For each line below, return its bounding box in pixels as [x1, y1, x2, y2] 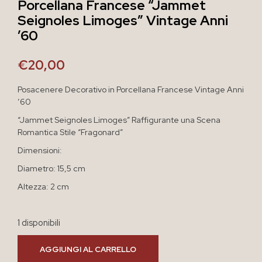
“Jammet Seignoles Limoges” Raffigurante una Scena [18, 114, 220, 125]
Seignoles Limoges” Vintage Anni [18, 11, 228, 29]
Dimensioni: [18, 144, 62, 156]
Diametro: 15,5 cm [18, 163, 85, 174]
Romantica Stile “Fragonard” [18, 126, 123, 137]
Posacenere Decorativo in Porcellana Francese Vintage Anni [18, 84, 244, 95]
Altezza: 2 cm [18, 181, 69, 192]
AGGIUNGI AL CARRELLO [40, 244, 136, 254]
